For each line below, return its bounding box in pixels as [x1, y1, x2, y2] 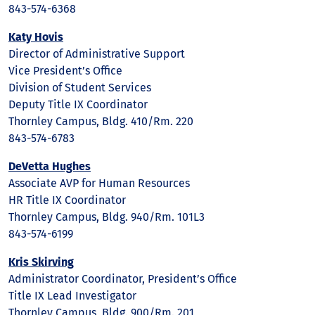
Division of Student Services [8, 81, 151, 94]
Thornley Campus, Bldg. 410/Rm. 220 [8, 115, 193, 128]
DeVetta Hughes [8, 160, 91, 173]
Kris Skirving [8, 255, 74, 269]
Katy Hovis [8, 30, 63, 44]
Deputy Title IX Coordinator [8, 98, 148, 111]
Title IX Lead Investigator [8, 289, 136, 302]
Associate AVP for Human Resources [8, 176, 190, 190]
